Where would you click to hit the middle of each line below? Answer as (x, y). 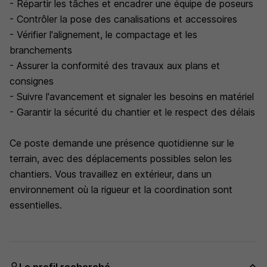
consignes (32, 81)
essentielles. (36, 205)
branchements (41, 50)
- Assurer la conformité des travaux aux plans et (115, 66)
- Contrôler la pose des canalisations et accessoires (123, 19)
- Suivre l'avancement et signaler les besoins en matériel (132, 97)
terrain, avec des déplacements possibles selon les (121, 159)
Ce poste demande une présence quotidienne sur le (122, 143)
